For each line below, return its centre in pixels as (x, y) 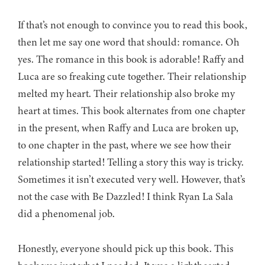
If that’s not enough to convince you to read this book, (132, 25)
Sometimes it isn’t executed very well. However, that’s (132, 180)
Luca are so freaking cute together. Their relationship (132, 77)
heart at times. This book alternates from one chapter (132, 111)
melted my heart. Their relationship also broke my (126, 94)
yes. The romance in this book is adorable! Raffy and (131, 59)
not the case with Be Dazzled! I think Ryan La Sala (125, 197)
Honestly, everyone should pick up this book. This (126, 249)
